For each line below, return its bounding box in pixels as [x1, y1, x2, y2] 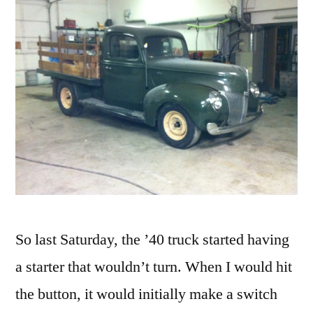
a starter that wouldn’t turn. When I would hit [15, 257, 292, 277]
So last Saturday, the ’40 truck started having [15, 230, 289, 250]
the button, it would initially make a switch [15, 284, 277, 305]
